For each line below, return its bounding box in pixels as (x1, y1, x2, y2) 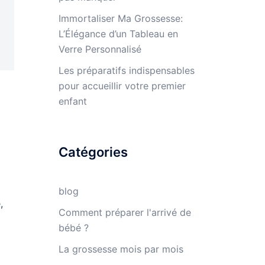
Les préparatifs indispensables (58, 64, 195, 76)
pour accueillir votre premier (58, 79, 186, 92)
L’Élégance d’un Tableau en (58, 27, 178, 40)
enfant (58, 95, 87, 107)
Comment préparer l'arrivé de (58, 206, 191, 218)
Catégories (58, 144, 128, 160)
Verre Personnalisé (58, 43, 141, 55)
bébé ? (58, 221, 89, 234)
